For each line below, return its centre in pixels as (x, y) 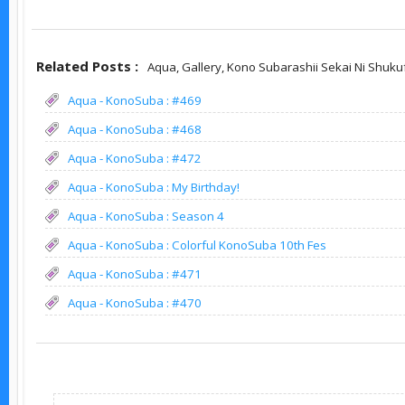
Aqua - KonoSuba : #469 (135, 100)
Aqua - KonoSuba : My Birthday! (154, 187)
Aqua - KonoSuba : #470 (135, 302)
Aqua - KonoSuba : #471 (135, 273)
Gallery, (204, 66)
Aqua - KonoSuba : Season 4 (146, 216)
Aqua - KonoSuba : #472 (135, 158)
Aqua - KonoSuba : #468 (135, 129)
